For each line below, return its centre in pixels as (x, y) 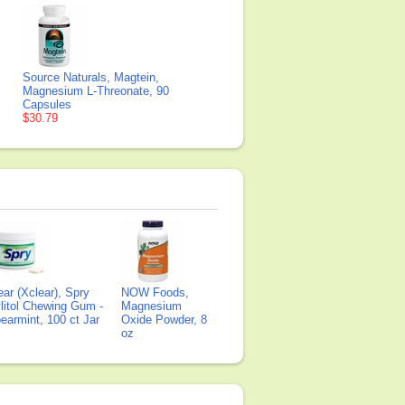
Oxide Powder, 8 (164, 320)
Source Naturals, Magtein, (91, 77)
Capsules (47, 104)
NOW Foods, (155, 292)
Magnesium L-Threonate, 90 (96, 91)
